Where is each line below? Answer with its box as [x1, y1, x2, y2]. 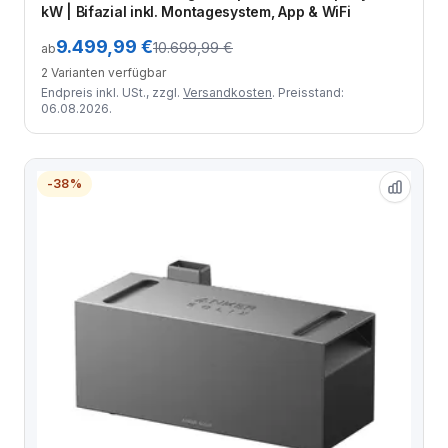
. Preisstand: [272, 85, 344, 101]
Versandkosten [183, 85, 272, 101]
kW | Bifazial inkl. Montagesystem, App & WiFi [41, 3, 351, 21]
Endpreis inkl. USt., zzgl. [41, 85, 183, 101]
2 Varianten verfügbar [41, 65, 166, 81]
